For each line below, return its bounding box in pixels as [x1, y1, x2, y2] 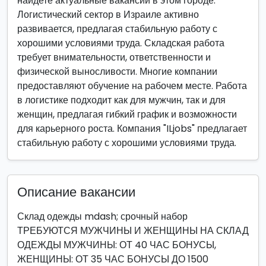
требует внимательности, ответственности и [17, 50, 211, 64]
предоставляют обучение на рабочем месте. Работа [17, 79, 247, 93]
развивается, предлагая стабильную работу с [17, 22, 217, 36]
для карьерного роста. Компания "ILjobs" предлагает [17, 122, 247, 135]
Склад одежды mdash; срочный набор [17, 210, 188, 223]
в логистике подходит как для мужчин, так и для [17, 93, 226, 107]
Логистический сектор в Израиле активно [17, 8, 199, 21]
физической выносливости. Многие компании [17, 65, 217, 78]
